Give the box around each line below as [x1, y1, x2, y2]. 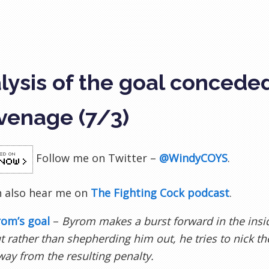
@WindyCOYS [159, 151, 228, 166]
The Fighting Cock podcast [91, 186, 229, 200]
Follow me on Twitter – [36, 151, 159, 166]
